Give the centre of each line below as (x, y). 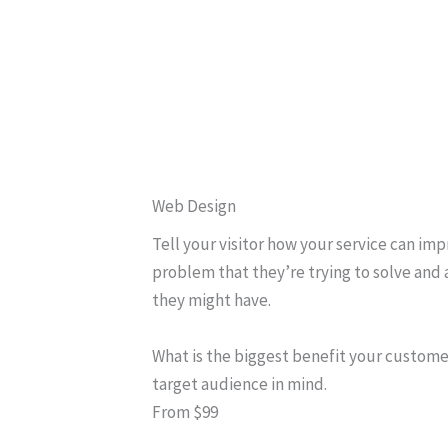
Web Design (194, 206)
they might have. (211, 300)
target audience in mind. (239, 384)
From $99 (185, 412)
